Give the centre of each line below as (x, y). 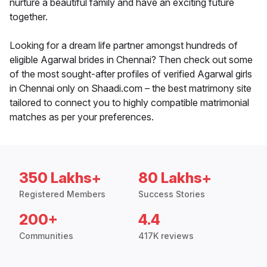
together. (29, 17)
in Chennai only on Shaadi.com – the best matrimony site (131, 89)
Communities (46, 236)
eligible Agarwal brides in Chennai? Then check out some (131, 60)
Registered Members (62, 194)
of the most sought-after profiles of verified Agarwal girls (131, 74)
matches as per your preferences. (82, 117)
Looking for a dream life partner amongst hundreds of (124, 46)
